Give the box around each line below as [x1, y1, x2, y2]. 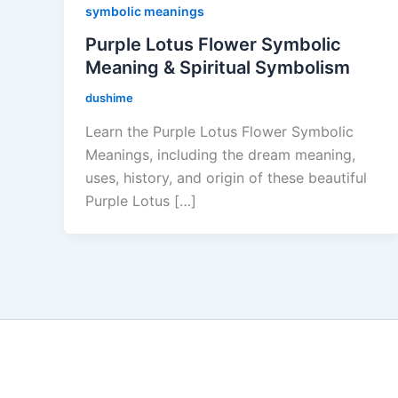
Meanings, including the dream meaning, [85, 146, 355, 164]
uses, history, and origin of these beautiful [85, 169, 367, 187]
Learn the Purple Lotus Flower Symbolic [85, 123, 354, 141]
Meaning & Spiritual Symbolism [85, 57, 350, 79]
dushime [85, 91, 133, 106]
